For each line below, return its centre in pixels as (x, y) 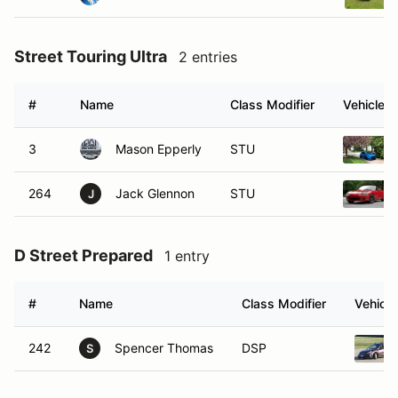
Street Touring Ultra (91, 56)
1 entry (187, 256)
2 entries (208, 57)
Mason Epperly (159, 149)
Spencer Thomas (164, 348)
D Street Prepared (84, 255)
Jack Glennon (155, 193)
